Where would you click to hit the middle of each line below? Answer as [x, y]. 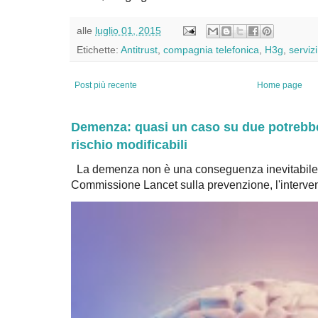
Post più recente [106, 86]
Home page [280, 86]
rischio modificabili [129, 145]
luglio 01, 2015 [128, 30]
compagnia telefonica [211, 50]
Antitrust [139, 50]
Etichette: [99, 50]
